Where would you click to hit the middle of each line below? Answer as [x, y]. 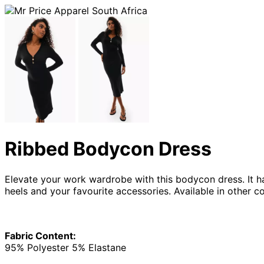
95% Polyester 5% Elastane [65, 247]
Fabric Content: [40, 235]
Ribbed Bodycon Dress [108, 149]
